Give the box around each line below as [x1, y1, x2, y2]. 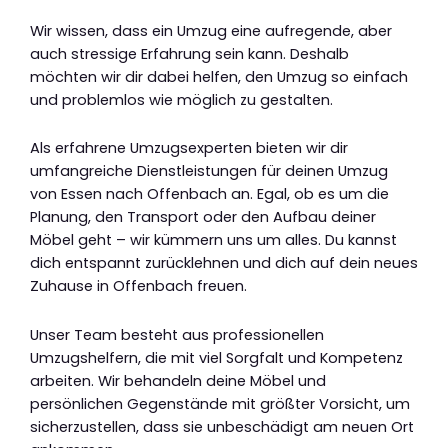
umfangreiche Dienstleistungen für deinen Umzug [30, 161, 388, 182]
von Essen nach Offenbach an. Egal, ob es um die [30, 184, 389, 205]
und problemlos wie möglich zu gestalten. [30, 89, 333, 110]
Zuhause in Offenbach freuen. [30, 276, 247, 297]
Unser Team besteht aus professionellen [30, 324, 324, 345]
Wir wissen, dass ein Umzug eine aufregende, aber [30, 20, 392, 41]
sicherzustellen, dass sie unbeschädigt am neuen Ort [30, 416, 414, 437]
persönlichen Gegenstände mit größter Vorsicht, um [30, 393, 410, 414]
